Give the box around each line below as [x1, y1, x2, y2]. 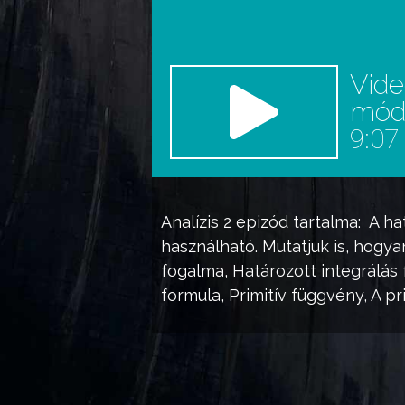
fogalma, [161, 261, 232, 280]
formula [161, 286, 221, 305]
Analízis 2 [161, 212, 231, 231]
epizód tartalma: [231, 212, 361, 231]
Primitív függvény [229, 286, 363, 305]
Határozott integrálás [232, 261, 398, 280]
